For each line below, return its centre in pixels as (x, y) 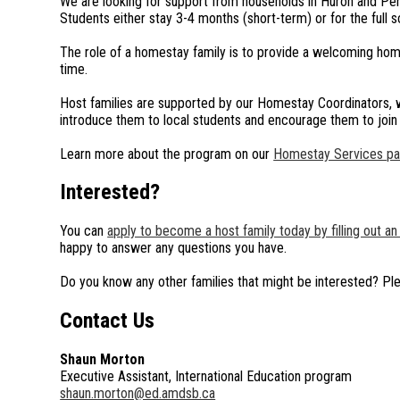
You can (84, 231)
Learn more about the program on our (167, 154)
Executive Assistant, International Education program (206, 377)
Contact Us (108, 321)
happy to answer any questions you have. (175, 248)
